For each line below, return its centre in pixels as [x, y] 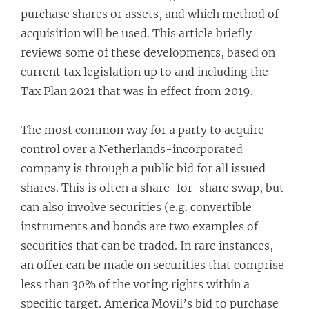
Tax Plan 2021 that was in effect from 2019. [137, 91]
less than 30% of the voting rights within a [135, 284]
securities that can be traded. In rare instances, [147, 246]
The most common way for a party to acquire [142, 130]
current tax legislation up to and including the [144, 72]
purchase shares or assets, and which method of [150, 14]
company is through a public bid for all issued [143, 168]
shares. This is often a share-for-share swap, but [152, 188]
